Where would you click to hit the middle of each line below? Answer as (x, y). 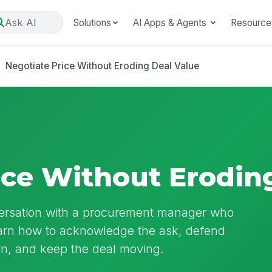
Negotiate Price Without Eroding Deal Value (102, 66)
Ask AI (20, 22)
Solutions (92, 22)
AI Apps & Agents (171, 22)
